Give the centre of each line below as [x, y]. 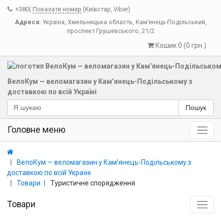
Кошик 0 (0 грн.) [181, 45]
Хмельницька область [100, 22]
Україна [53, 22]
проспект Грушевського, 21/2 [110, 31]
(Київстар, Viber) [107, 9]
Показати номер [57, 9]
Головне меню [37, 129]
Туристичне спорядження [93, 183]
